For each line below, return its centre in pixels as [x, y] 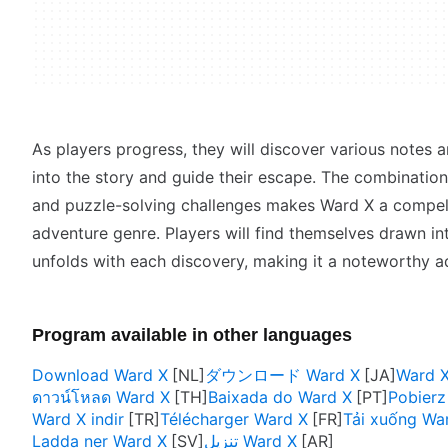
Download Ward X [100, 375]
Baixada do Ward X [280, 397]
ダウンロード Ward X [282, 375]
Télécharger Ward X [234, 419]
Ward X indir [78, 419]
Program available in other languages [192, 335]
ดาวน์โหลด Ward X [101, 397]
